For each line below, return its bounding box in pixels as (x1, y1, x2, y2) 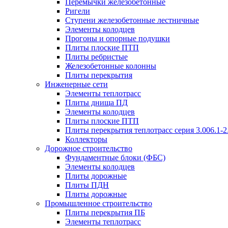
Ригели (65, 7, 90, 15)
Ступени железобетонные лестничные (65, 16, 199, 24)
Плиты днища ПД (65, 98, 128, 107)
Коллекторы (65, 135, 107, 144)
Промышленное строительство (45, 199, 152, 208)
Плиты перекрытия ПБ (65, 208, 145, 217)
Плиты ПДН (65, 181, 109, 189)
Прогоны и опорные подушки (65, 34, 170, 43)
